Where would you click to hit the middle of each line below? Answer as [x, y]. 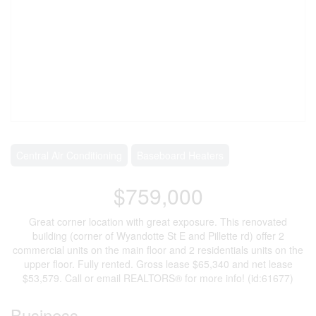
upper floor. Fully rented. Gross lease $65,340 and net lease [158, 264]
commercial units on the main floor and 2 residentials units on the [158, 250]
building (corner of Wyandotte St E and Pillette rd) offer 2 [158, 236]
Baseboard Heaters [180, 155]
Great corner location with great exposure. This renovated [158, 221]
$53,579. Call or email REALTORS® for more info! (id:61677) [158, 278]
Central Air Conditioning [69, 155]
